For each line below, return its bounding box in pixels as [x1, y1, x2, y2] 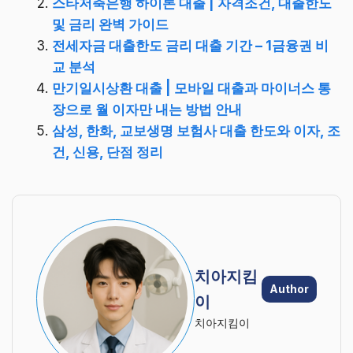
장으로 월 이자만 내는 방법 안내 [52, 101, 242, 117]
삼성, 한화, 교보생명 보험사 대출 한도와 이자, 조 [52, 122, 340, 139]
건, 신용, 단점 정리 [52, 143, 163, 160]
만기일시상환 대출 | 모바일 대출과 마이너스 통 [52, 80, 331, 96]
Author [269, 282, 309, 296]
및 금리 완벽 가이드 [52, 16, 169, 32]
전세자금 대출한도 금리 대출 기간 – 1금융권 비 [52, 37, 329, 54]
